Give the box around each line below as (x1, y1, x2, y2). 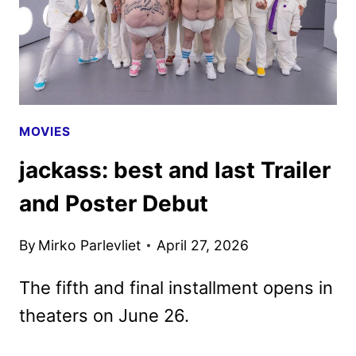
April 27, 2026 (157, 236, 250, 253)
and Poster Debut (19, 190, 208, 218)
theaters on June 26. (19, 304, 189, 326)
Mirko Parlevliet (38, 236, 141, 253)
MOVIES (19, 123, 71, 139)
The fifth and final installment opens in (19, 277, 333, 298)
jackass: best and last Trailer (19, 157, 331, 184)
